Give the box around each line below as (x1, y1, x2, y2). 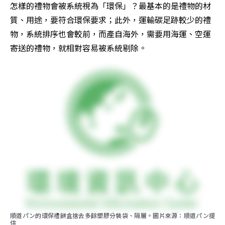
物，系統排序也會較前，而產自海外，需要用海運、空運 (10, 28, 211, 40)
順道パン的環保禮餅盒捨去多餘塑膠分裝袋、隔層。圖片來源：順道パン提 (10, 211, 215, 220)
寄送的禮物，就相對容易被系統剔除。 (10, 42, 147, 54)
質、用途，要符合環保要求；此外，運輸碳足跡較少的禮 (10, 14, 211, 26)
